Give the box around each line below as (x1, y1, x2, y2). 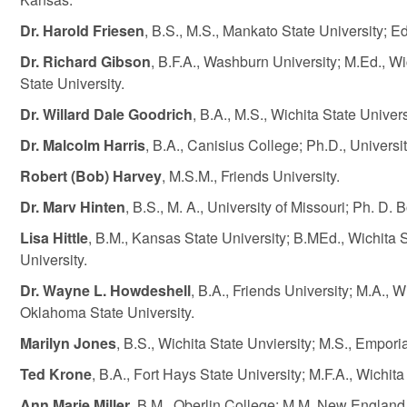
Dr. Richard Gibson (19, 51, 151, 72)
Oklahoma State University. (19, 302, 194, 323)
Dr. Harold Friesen (19, 20, 144, 41)
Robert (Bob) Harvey (19, 165, 162, 186)
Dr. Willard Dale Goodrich (19, 104, 193, 124)
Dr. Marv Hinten (19, 196, 125, 217)
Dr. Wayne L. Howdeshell (19, 280, 191, 301)
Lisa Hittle (19, 227, 88, 248)
